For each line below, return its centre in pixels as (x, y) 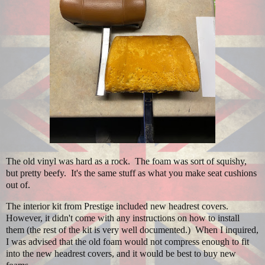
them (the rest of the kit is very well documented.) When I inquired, (132, 230)
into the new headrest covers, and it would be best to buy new (121, 254)
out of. (18, 185)
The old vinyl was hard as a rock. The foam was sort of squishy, (126, 161)
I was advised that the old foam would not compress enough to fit (127, 242)
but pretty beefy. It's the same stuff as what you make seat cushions (131, 173)
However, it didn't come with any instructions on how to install (123, 218)
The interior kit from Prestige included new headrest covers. (118, 206)
